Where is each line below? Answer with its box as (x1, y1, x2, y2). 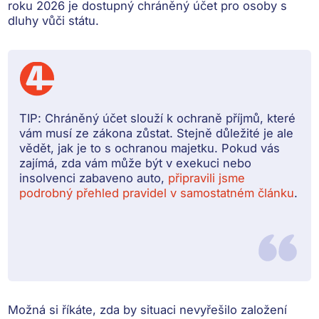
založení (241, 303, 288, 318)
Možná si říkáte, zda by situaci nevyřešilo (8, 303, 241, 318)
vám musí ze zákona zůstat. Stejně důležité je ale (19, 126, 294, 141)
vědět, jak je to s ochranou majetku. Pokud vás (19, 141, 281, 156)
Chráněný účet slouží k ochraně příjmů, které (41, 111, 296, 126)
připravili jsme (168, 171, 246, 186)
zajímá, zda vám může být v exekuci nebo (19, 156, 252, 171)
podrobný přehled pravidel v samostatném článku (19, 186, 295, 201)
